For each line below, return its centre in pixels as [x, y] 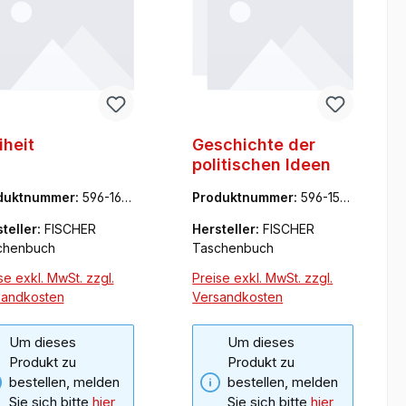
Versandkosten [238, 296]
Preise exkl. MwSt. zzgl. [263, 277]
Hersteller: [228, 228]
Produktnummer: [247, 197]
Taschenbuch [233, 247]
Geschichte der [254, 144]
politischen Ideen [262, 164]
